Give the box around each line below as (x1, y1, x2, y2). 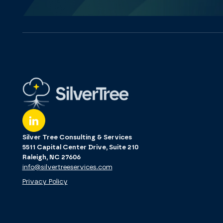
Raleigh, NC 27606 (22, 153, 81, 161)
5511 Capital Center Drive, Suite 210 (22, 143, 138, 151)
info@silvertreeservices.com (22, 163, 112, 171)
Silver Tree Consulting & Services (22, 133, 132, 141)
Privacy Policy (22, 177, 68, 186)
